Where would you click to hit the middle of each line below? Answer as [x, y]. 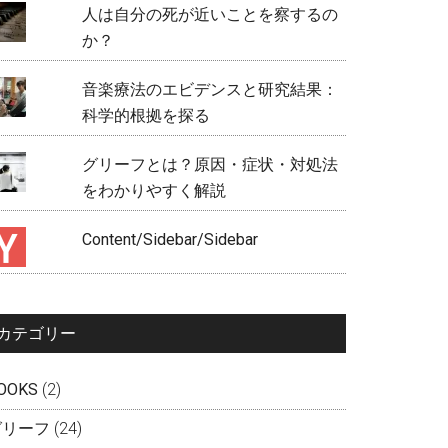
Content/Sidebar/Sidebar [169, 239]
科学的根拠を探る [145, 115]
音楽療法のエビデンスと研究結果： [209, 89]
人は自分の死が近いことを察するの [209, 14]
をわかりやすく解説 [153, 190]
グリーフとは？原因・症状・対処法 [209, 164]
